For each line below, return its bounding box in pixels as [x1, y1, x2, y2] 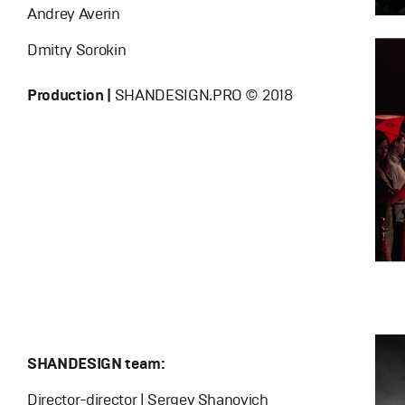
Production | [27, 86, 111, 105]
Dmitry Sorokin [27, 41, 127, 60]
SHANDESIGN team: [27, 353, 165, 373]
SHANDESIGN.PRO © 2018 [110, 86, 293, 105]
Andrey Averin [27, 5, 120, 24]
